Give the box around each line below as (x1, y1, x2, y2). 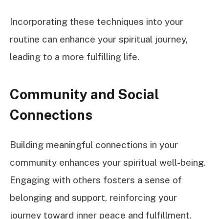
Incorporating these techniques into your (10, 16, 183, 27)
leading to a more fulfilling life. (10, 51, 139, 62)
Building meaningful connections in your (10, 139, 178, 150)
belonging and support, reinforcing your (10, 192, 177, 203)
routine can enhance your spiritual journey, (10, 33, 188, 44)
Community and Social (10, 86, 159, 103)
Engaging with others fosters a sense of (10, 174, 182, 185)
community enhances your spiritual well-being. (10, 156, 206, 168)
